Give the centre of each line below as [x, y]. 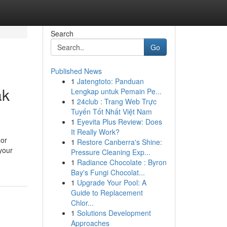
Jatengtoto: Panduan [110, 81]
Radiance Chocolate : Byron [122, 162]
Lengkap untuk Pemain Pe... [116, 91]
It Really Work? [95, 132]
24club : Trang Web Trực [117, 101]
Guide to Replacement [107, 193]
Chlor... [82, 203]
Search [62, 33]
